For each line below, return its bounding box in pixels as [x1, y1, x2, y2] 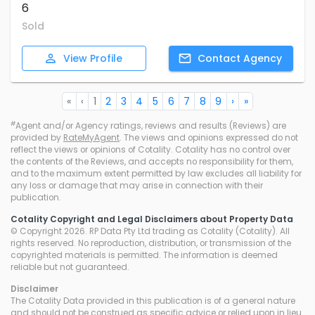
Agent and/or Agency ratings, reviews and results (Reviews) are [15, 120, 286, 132]
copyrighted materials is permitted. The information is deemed [11, 250, 278, 262]
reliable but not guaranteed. [11, 262, 129, 274]
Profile [89, 51, 122, 66]
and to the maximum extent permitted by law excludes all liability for [11, 168, 302, 180]
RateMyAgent [63, 132, 120, 144]
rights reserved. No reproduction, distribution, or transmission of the [11, 238, 291, 250]
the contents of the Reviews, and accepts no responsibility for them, [11, 156, 293, 168]
